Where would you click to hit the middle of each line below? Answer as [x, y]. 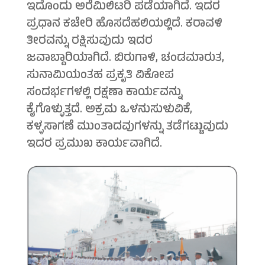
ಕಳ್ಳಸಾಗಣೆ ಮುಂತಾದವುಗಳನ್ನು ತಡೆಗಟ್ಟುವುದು [127, 128]
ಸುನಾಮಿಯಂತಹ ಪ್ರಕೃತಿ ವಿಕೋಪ [100, 76]
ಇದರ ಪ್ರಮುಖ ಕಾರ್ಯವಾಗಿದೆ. [94, 145]
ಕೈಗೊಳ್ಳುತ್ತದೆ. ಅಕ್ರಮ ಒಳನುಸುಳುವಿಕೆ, [109, 111]
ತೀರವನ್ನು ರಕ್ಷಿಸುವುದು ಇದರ [89, 42]
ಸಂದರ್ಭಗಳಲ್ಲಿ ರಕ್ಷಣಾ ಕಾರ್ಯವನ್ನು [104, 93]
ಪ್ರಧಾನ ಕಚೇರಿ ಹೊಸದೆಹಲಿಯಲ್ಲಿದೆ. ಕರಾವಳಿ [124, 25]
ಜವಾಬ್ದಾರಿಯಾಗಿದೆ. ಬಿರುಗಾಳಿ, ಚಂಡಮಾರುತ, [125, 59]
